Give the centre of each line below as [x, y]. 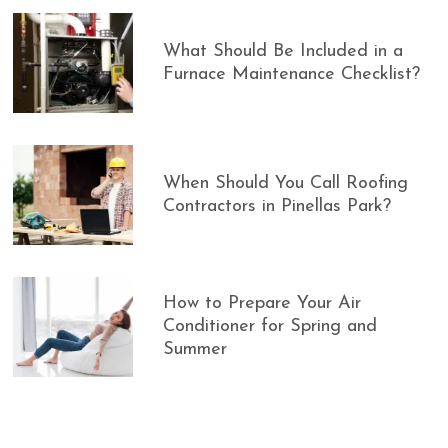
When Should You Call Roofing [286, 183]
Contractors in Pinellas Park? [277, 206]
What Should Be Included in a [283, 51]
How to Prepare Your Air [262, 303]
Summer [195, 349]
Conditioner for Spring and [270, 326]
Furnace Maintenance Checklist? [292, 74]
